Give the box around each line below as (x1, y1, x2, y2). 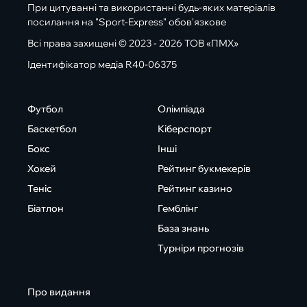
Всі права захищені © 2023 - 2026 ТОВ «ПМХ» (27, 37, 238, 50)
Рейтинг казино (157, 182, 232, 195)
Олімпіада (157, 103, 205, 116)
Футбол (27, 103, 63, 116)
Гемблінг (157, 202, 198, 215)
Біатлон (27, 202, 64, 215)
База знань (157, 222, 209, 235)
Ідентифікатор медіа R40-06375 (27, 58, 177, 71)
